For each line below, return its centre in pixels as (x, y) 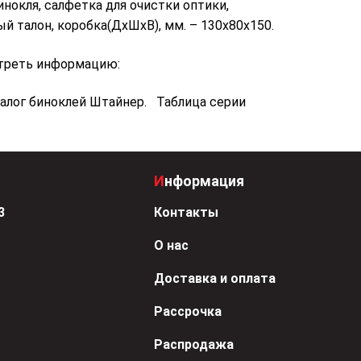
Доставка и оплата (215, 279)
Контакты (186, 213)
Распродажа (194, 345)
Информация (204, 181)
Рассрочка (188, 312)
